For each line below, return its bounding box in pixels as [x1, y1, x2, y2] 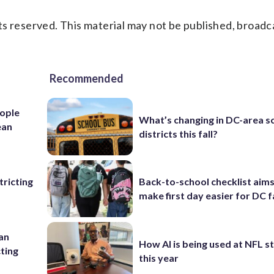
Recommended [50, 72, 124, 85]
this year [139, 251, 179, 264]
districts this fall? [139, 127, 218, 139]
